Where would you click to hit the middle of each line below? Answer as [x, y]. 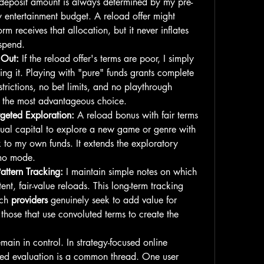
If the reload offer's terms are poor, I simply [106, 59]
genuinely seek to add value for [112, 200]
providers [29, 200]
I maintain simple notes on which [130, 172]
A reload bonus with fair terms [136, 115]
